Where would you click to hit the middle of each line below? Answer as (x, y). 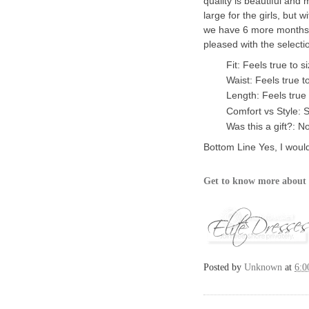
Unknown (263, 268)
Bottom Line (230, 147)
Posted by (224, 268)
